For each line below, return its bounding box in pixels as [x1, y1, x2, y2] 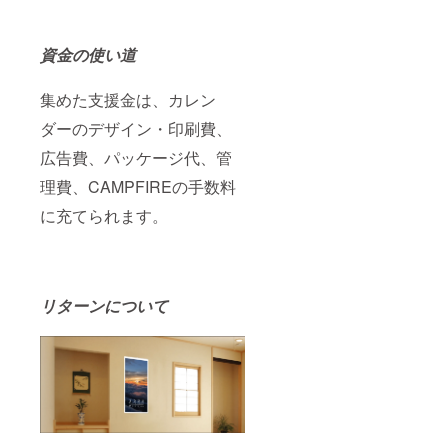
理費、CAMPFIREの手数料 [40, 174, 236, 198]
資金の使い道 [40, 42, 136, 66]
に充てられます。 [40, 203, 168, 227]
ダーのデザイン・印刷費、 [40, 116, 232, 140]
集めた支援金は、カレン [40, 87, 216, 111]
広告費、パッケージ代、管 [40, 145, 232, 169]
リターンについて [40, 293, 172, 317]
